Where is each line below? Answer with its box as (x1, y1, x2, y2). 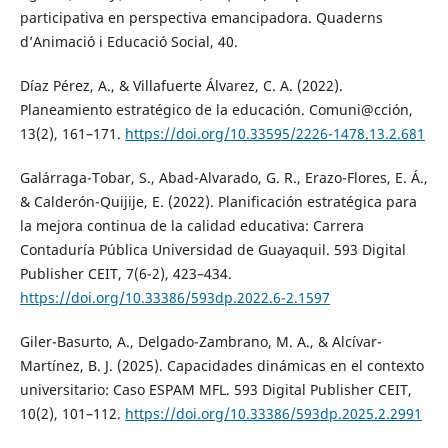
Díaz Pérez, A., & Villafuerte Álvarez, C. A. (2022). (19, 75, 343, 95)
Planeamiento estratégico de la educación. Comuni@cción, (19, 99, 413, 119)
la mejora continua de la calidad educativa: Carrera (19, 215, 364, 235)
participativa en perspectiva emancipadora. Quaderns (19, 7, 383, 27)
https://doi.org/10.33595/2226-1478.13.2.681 (124, 123, 425, 143)
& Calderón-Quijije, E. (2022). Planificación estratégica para (19, 191, 417, 211)
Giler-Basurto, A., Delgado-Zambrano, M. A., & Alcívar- (19, 331, 382, 351)
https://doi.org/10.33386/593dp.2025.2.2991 (124, 403, 422, 423)
